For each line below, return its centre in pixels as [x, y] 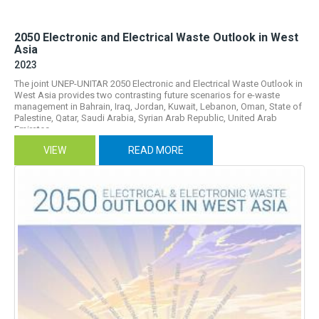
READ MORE [156, 150]
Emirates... [35, 129]
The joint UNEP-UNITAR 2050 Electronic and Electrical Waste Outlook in [158, 83]
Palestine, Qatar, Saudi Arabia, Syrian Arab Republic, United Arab [146, 117]
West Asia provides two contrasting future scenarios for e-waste [147, 95]
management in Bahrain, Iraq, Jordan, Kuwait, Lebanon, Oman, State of [158, 106]
